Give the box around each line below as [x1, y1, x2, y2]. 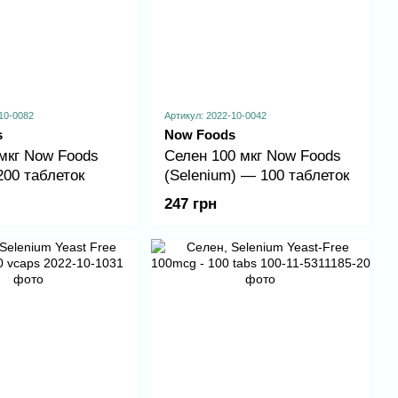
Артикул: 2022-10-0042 [163, 110, 267, 122]
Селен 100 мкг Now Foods [163, 147, 341, 165]
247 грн [163, 195, 217, 213]
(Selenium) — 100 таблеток [163, 167, 349, 185]
